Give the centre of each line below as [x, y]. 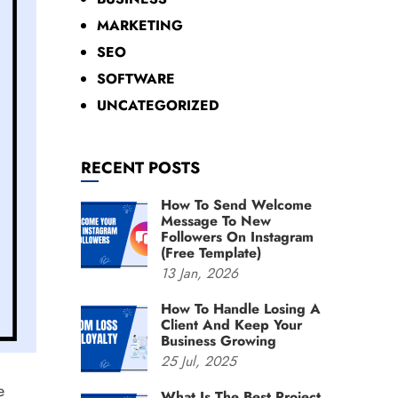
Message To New [216, 221]
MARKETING [140, 25]
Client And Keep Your [231, 325]
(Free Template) [211, 253]
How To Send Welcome [236, 205]
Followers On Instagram [237, 237]
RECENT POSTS [140, 168]
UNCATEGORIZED [158, 105]
